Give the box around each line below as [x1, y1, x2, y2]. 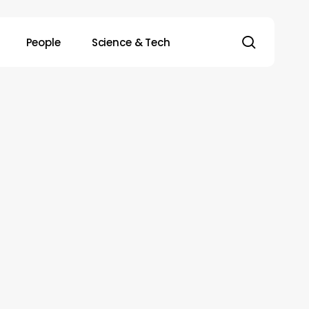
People [26, 34, 61, 50]
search [255, 31, 304, 51]
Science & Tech [91, 34, 170, 50]
